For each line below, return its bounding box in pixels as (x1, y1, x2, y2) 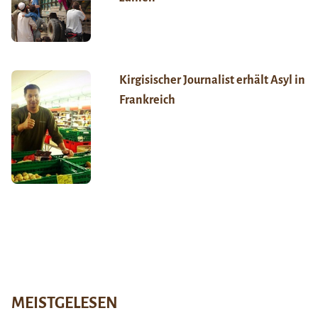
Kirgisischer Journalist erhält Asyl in (119, 74, 305, 87)
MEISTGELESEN (11, 295, 118, 312)
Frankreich (119, 94, 175, 107)
